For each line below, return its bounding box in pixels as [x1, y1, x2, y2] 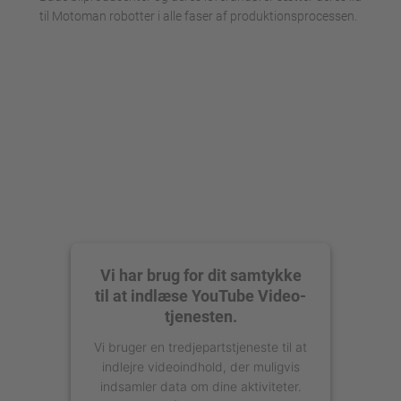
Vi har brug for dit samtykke [99, 265, 302, 284]
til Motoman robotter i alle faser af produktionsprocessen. [39, 9, 357, 23]
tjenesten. [164, 306, 237, 325]
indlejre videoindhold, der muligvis [101, 358, 300, 373]
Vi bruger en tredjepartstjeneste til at [94, 338, 307, 354]
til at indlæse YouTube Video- [95, 286, 306, 304]
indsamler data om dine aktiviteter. [99, 378, 302, 393]
